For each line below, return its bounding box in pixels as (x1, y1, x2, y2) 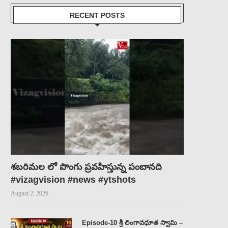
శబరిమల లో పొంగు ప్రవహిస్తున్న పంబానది (11, 161, 162, 172)
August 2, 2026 (11, 189, 48, 197)
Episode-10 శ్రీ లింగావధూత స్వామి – (82, 218, 183, 226)
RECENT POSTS (70, 11, 125, 19)
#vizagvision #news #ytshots (11, 174, 136, 185)
